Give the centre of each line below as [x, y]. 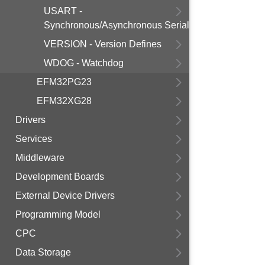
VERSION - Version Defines [103, 44]
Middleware [40, 158]
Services [34, 139]
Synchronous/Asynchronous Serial [117, 25]
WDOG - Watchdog [84, 63]
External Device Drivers [65, 195]
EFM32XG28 [64, 101]
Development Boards [60, 177]
